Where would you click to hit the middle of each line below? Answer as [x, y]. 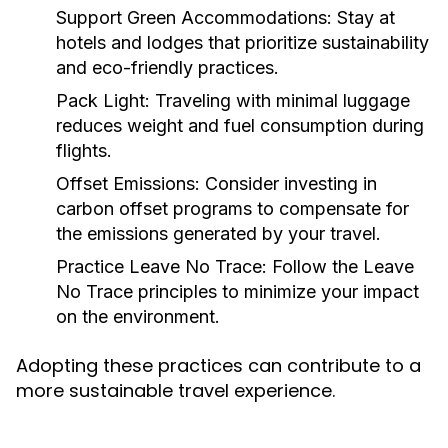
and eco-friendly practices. [167, 67]
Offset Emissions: [128, 183]
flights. [84, 150]
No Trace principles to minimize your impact [237, 291]
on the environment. [138, 316]
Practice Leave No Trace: [161, 266]
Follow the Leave [340, 266]
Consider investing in [288, 183]
